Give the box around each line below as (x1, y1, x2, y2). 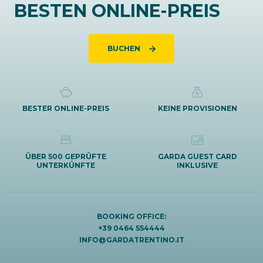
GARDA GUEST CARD (157, 152, 237, 161)
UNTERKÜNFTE (36, 161, 95, 170)
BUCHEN (107, 43, 142, 53)
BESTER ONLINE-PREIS (22, 104, 109, 113)
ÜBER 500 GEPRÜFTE (25, 152, 106, 161)
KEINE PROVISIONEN (157, 104, 237, 113)
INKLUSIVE (177, 161, 218, 170)
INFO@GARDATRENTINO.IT (79, 235, 184, 245)
